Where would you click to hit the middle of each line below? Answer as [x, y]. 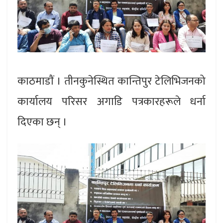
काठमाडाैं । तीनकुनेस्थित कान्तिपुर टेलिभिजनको [111, 81]
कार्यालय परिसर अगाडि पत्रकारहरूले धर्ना [111, 102]
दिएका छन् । [42, 122]
